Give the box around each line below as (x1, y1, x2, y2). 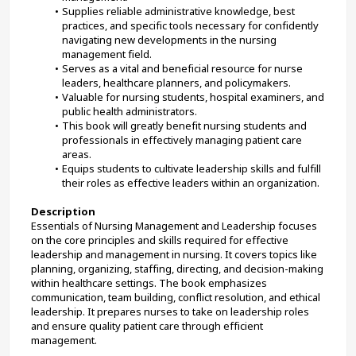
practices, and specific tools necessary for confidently (62, 17, 319, 33)
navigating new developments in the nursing (62, 32, 277, 47)
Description (31, 203, 95, 219)
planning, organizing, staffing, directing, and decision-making (31, 261, 323, 276)
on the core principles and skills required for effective (31, 232, 288, 247)
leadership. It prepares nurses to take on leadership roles (31, 304, 309, 319)
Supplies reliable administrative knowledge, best (61, 3, 295, 18)
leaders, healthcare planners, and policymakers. (62, 75, 291, 90)
